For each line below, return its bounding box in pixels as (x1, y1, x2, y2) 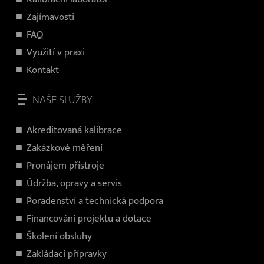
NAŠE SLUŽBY (32, 91, 92, 110)
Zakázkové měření (27, 140, 103, 157)
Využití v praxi (27, 44, 85, 61)
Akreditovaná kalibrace (27, 122, 122, 139)
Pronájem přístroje (27, 157, 104, 174)
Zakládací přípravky (27, 246, 107, 263)
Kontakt (27, 62, 59, 79)
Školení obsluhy (27, 228, 92, 245)
